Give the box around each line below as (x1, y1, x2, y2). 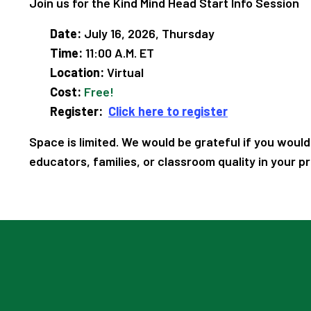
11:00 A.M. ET (83, 44, 154, 60)
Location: (50, 64, 104, 80)
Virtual (104, 64, 144, 80)
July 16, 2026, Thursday (81, 25, 215, 41)
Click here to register (108, 103, 228, 119)
